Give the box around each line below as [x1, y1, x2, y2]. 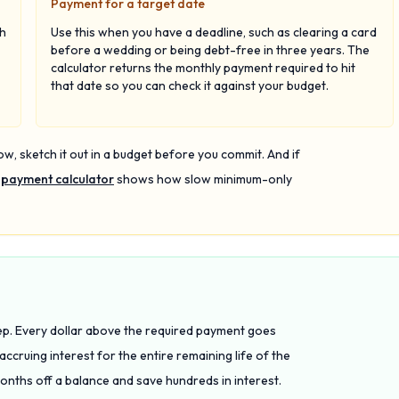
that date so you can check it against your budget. [51, 77, 329, 94]
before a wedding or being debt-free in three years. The [51, 42, 370, 58]
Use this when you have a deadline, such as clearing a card [51, 24, 377, 40]
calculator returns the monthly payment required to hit [51, 60, 355, 76]
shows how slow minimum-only [117, 171, 292, 187]
